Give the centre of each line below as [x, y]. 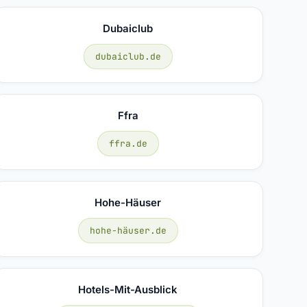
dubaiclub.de [128, 56]
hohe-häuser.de [128, 230]
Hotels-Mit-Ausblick [128, 289]
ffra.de [128, 143]
